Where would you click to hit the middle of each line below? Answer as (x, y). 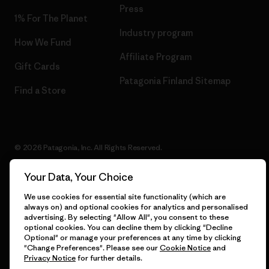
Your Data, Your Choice (79, 177)
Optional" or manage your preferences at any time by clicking (133, 237)
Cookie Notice (185, 248)
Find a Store (40, 90)
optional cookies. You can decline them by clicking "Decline (128, 227)
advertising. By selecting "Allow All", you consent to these (126, 217)
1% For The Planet (51, 18)
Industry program (156, 32)
